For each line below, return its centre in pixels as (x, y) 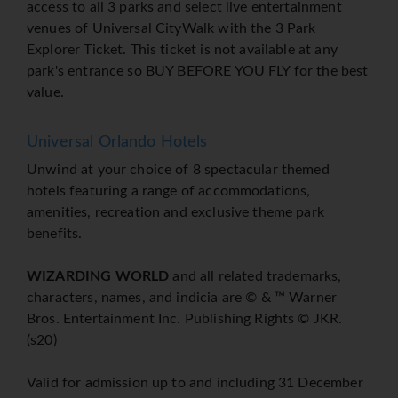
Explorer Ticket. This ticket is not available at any (182, 50)
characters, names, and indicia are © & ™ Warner (182, 298)
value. (45, 93)
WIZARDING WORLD (98, 277)
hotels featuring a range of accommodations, (169, 191)
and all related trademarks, (255, 277)
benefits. (55, 234)
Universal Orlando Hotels (117, 143)
